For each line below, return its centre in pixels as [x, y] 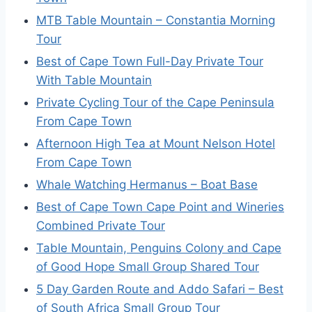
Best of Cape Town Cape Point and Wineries [160, 207]
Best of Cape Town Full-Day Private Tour [150, 62]
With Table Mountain [94, 80]
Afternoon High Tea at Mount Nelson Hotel [156, 144]
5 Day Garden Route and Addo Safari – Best [160, 289]
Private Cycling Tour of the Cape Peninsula [155, 103]
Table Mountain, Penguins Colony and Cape [159, 248]
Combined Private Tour [101, 226]
